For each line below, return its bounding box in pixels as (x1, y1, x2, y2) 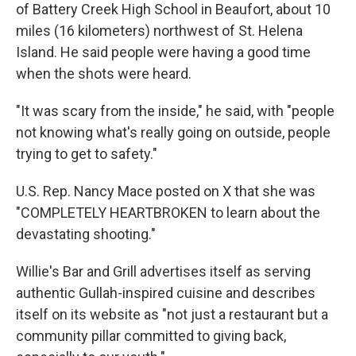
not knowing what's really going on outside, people (16, 124, 331, 141)
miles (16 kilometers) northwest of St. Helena (16, 22, 303, 39)
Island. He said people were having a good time (16, 44, 311, 60)
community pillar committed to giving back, (16, 327, 286, 344)
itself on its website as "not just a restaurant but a (16, 306, 328, 323)
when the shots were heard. (16, 65, 192, 82)
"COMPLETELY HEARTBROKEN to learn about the (16, 204, 320, 221)
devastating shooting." (16, 226, 156, 242)
